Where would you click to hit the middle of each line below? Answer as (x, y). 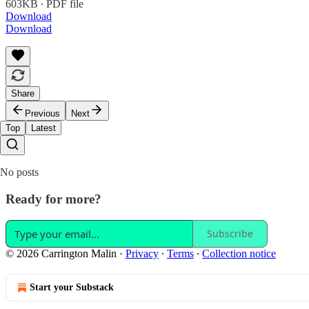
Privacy (142, 253)
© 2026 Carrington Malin (61, 253)
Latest (43, 128)
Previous (42, 114)
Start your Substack (72, 287)
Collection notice (239, 253)
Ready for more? (53, 199)
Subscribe (230, 233)
